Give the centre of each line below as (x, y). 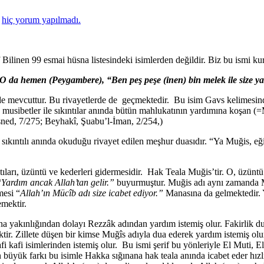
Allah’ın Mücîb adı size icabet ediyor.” (92, 193)
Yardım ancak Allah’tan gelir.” (58, 182)
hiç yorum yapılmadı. (41, 20)
